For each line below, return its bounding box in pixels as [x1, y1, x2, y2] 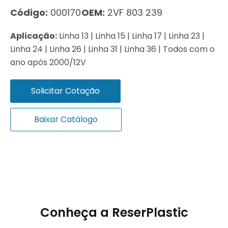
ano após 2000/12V [10, 56, 86, 68]
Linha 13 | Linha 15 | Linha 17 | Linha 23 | [57, 30, 205, 42]
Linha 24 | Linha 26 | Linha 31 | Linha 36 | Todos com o [10, 43, 215, 55]
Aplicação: [10, 30, 57, 42]
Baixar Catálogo [34, 113, 98, 125]
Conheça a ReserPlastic [40, 204, 188, 221]
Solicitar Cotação [31, 84, 100, 97]
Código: [10, 6, 48, 19]
